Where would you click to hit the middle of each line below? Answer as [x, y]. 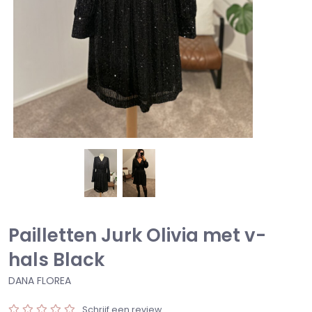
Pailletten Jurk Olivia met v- [137, 235]
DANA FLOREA [40, 280]
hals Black [56, 259]
